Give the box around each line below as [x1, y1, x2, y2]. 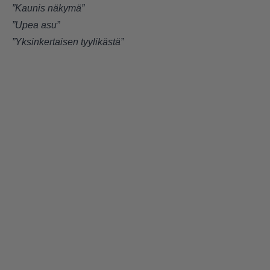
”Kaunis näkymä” [12, 2, 84, 13]
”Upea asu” [12, 19, 60, 30]
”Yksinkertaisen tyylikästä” [12, 36, 126, 47]
